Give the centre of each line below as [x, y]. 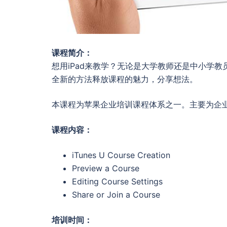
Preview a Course [106, 168]
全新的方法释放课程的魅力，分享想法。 [125, 79]
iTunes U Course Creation [121, 155]
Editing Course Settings [117, 181]
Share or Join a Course [116, 194]
